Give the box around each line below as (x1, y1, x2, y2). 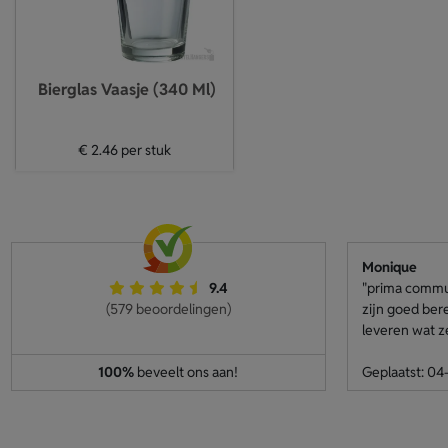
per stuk (118, 141, 171, 159)
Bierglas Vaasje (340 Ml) (37, 79, 216, 100)
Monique (361, 258, 417, 276)
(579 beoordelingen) (105, 300, 231, 318)
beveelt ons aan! (134, 363, 238, 381)
